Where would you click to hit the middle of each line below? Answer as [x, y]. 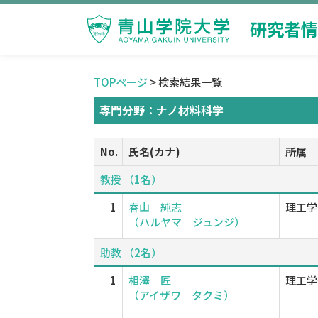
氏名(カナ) [154, 152]
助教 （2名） [131, 252]
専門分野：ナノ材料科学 [161, 110]
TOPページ [121, 82]
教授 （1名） [131, 179]
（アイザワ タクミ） [181, 295]
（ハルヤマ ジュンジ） [187, 222]
